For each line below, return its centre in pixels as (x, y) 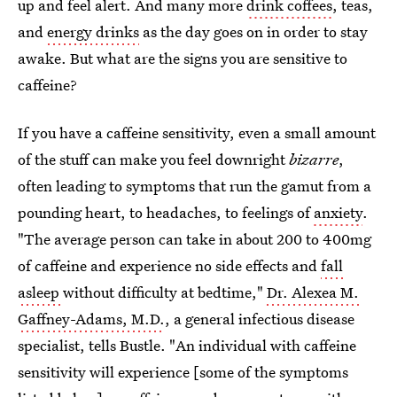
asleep (40, 292)
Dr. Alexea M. (313, 292)
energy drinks (93, 31)
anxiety (338, 212)
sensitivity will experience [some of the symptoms (183, 372)
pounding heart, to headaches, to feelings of (166, 212)
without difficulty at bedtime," (165, 292)
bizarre (314, 159)
